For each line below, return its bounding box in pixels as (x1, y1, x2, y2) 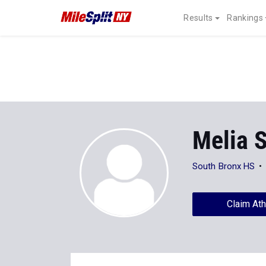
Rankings (227, 13, 263, 23)
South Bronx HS (192, 161, 255, 172)
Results (183, 13, 213, 23)
